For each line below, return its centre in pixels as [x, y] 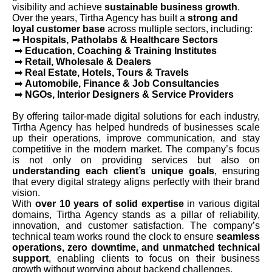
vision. [26, 192]
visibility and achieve [58, 7]
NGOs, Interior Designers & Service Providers [129, 94]
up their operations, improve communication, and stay [136, 138]
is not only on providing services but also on [136, 160]
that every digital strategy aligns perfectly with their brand [136, 182]
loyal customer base [59, 29]
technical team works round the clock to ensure [114, 236]
